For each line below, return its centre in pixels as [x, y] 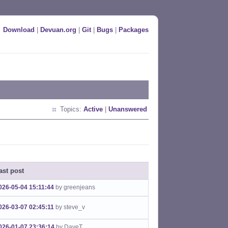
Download [19, 30]
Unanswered [128, 109]
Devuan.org [58, 30]
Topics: [72, 109]
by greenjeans [75, 187]
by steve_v [70, 207]
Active [93, 109]
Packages [134, 30]
